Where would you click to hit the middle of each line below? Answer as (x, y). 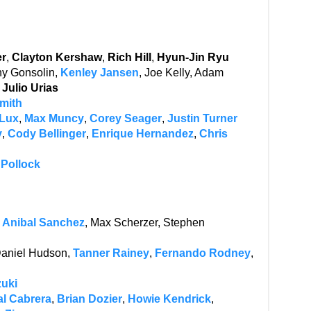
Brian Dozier (89, 299)
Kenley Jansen (99, 73)
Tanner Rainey (111, 253)
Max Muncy (54, 118)
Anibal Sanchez (43, 222)
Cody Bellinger (47, 134)
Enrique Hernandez (142, 134)
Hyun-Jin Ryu (193, 57)
